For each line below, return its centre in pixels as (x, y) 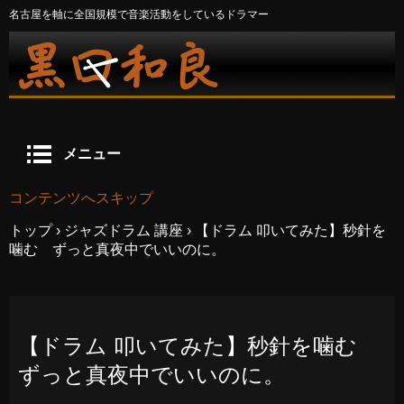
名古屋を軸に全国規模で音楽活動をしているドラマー (139, 14)
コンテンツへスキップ (81, 198)
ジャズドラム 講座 (124, 230)
